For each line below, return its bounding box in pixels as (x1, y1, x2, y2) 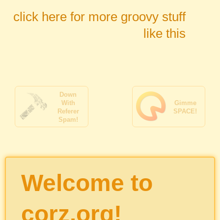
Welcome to (21, 170, 153, 196)
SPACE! (173, 107, 197, 115)
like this (143, 26, 186, 41)
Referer (57, 107, 79, 115)
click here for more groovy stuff (13, 9, 186, 24)
